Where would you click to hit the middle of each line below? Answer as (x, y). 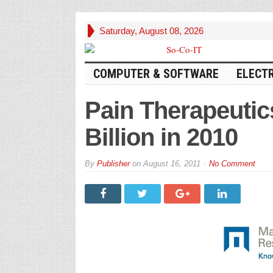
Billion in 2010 (161, 137)
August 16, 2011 (172, 164)
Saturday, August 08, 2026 (151, 31)
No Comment (232, 164)
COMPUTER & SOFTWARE (156, 74)
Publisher (113, 164)
